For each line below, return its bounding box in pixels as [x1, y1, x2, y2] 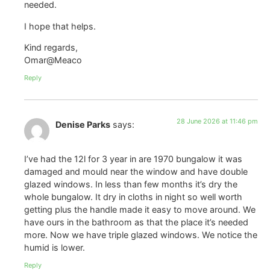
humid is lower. [24, 242, 85, 253]
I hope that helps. [24, 20, 96, 31]
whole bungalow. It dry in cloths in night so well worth [24, 191, 242, 202]
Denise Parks [55, 119, 110, 130]
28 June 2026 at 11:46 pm [177, 117, 258, 126]
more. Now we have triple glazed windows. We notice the [24, 229, 257, 240]
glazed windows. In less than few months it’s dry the [24, 178, 237, 189]
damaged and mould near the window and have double [24, 166, 248, 177]
